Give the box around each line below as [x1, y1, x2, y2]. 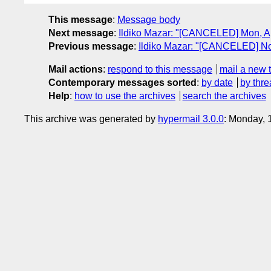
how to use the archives [74, 90, 175, 101]
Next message [48, 27, 114, 38]
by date [201, 77, 233, 88]
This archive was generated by [24, 113, 158, 124]
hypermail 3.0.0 [158, 113, 224, 124]
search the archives [182, 90, 266, 101]
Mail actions [48, 64, 103, 74]
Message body [117, 14, 180, 25]
